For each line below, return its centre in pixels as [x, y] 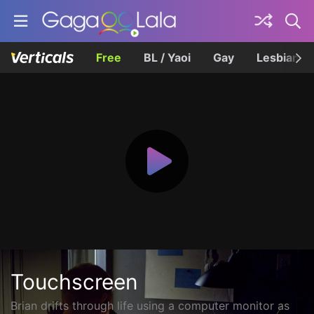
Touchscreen [74, 282]
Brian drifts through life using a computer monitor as [150, 306]
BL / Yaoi [167, 57]
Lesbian [278, 57]
